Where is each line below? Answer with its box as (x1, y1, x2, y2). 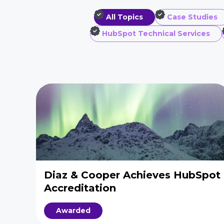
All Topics (106, 12, 143, 21)
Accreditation (44, 182, 116, 194)
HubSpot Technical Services (101, 29, 210, 38)
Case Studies (167, 12, 217, 21)
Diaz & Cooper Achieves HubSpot (44, 169, 220, 181)
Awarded (56, 206, 90, 215)
